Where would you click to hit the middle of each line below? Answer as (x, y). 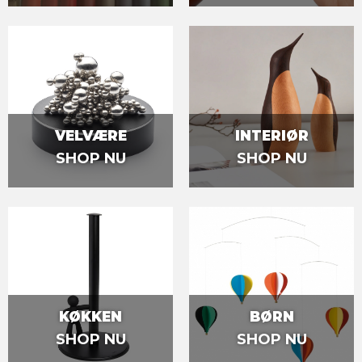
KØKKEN (90, 316)
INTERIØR (271, 135)
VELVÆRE (90, 135)
